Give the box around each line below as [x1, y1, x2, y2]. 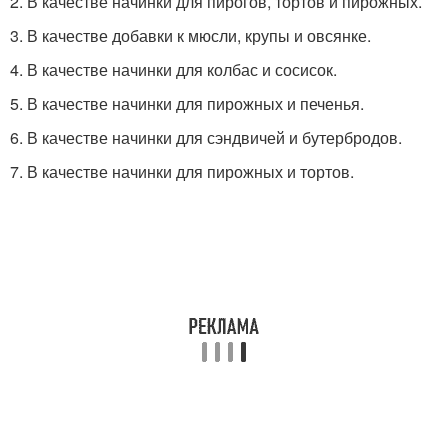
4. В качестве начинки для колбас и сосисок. [10, 58, 337, 82]
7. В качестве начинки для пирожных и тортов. [10, 160, 354, 184]
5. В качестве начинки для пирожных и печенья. [10, 92, 364, 116]
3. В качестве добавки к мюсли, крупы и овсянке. [10, 24, 371, 48]
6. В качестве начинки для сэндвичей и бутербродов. [10, 126, 402, 150]
